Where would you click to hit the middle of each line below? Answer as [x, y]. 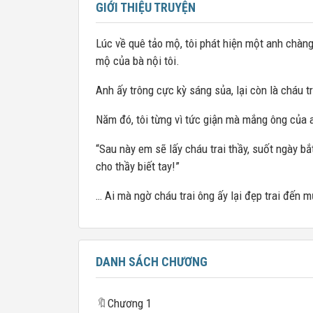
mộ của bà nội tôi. [138, 61]
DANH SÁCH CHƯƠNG [152, 262]
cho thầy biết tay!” [138, 166]
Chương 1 [130, 303]
